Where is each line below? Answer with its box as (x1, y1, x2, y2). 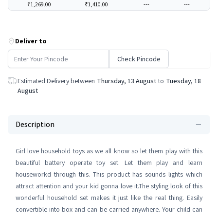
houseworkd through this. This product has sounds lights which (16, 170, 202, 179)
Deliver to (15, 36, 47, 46)
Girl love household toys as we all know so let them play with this (16, 146, 202, 156)
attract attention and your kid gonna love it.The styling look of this (16, 182, 202, 191)
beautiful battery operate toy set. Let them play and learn (16, 158, 202, 167)
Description (16, 119, 54, 130)
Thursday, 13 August (97, 76, 156, 86)
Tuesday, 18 (166, 76, 201, 86)
